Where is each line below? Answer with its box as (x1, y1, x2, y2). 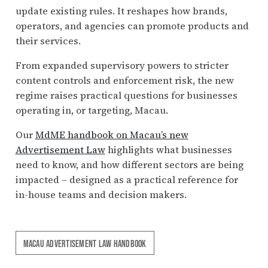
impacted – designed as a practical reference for (15, 173, 238, 187)
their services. (15, 34, 83, 48)
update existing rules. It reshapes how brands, (15, 4, 227, 18)
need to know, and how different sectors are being (15, 158, 243, 172)
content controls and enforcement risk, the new (15, 74, 234, 87)
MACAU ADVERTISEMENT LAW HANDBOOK (23, 237, 147, 249)
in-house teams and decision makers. (15, 188, 189, 202)
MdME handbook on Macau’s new (35, 128, 188, 142)
